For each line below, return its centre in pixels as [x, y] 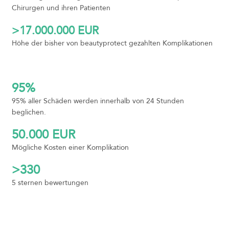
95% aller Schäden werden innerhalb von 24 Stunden [98, 101]
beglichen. [29, 112]
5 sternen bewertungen [50, 182]
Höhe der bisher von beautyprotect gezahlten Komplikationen [112, 43]
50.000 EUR [44, 134]
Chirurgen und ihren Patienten [61, 8]
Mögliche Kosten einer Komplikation [70, 147]
